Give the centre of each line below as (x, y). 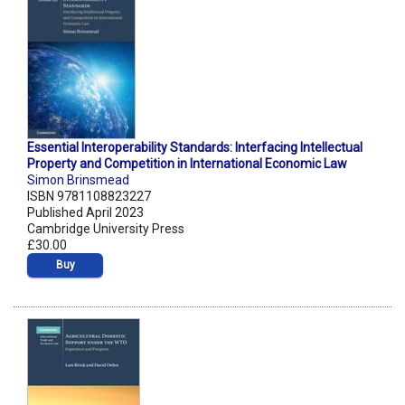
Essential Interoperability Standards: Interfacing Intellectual (195, 148)
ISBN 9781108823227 (89, 197)
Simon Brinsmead (78, 180)
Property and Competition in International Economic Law (187, 164)
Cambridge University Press (106, 229)
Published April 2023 (85, 213)
